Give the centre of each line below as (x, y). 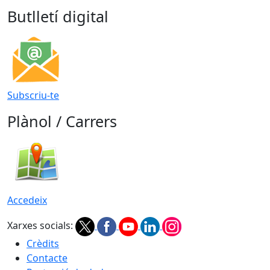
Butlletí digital (58, 16)
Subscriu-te (33, 95)
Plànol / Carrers (62, 121)
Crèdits (43, 243)
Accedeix (27, 200)
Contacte (47, 258)
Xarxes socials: (40, 225)
